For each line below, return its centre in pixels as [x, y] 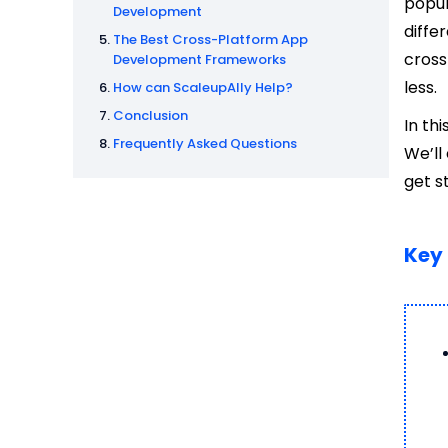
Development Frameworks [199, 60]
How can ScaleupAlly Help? [203, 88]
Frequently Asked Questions [205, 144]
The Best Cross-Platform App [210, 40]
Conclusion [150, 116]
